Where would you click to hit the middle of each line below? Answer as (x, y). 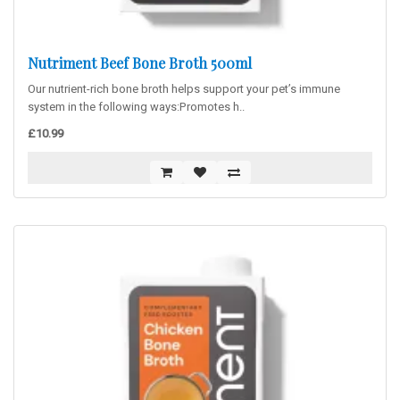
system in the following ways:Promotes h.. (136, 107)
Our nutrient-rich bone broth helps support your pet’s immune (184, 89)
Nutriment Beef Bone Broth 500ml (140, 63)
